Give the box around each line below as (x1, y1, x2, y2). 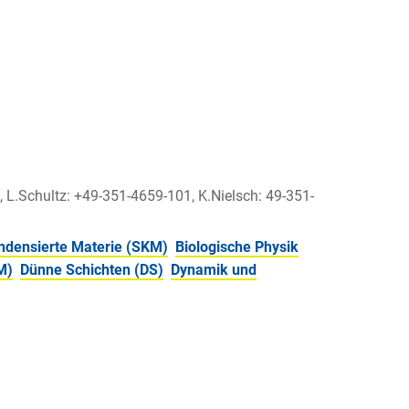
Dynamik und (171, 261, 257, 279)
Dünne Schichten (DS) (20, 261, 163, 279)
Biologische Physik (175, 238, 299, 257)
